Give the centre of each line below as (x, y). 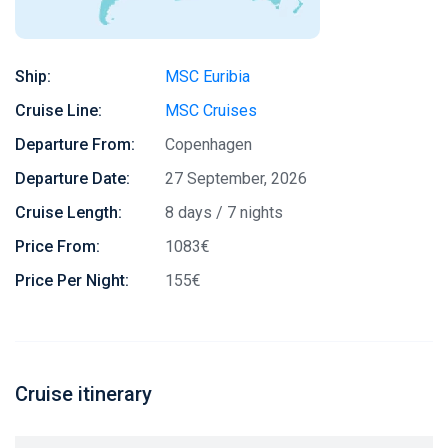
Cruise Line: (58, 110)
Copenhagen (208, 144)
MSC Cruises (211, 110)
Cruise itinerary (83, 394)
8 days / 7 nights (224, 212)
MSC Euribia (207, 76)
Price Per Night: (72, 280)
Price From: (57, 246)
